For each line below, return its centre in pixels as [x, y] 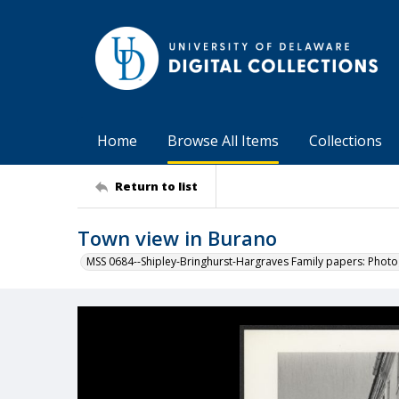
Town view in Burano [177, 238]
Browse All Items [223, 141]
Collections [346, 141]
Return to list [156, 186]
